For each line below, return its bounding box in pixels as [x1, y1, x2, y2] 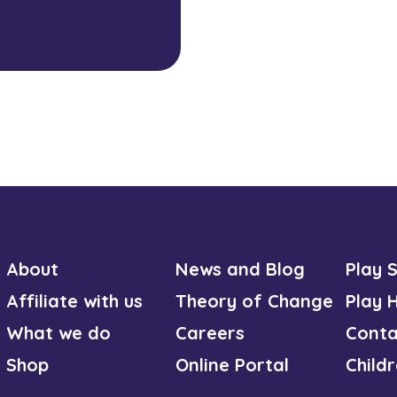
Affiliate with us [5, 290, 143, 312]
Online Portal [175, 354, 290, 376]
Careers [175, 322, 245, 344]
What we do [5, 322, 111, 344]
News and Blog [175, 258, 306, 280]
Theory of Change [175, 290, 334, 312]
